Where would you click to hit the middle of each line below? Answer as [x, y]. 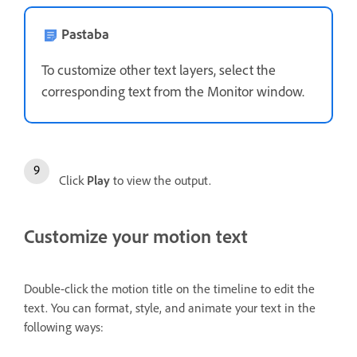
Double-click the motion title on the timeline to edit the [169, 288]
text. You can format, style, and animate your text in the [170, 308]
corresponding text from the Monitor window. [173, 92]
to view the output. [162, 181]
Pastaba [85, 35]
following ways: [64, 327]
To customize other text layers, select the [159, 71]
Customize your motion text [136, 237]
